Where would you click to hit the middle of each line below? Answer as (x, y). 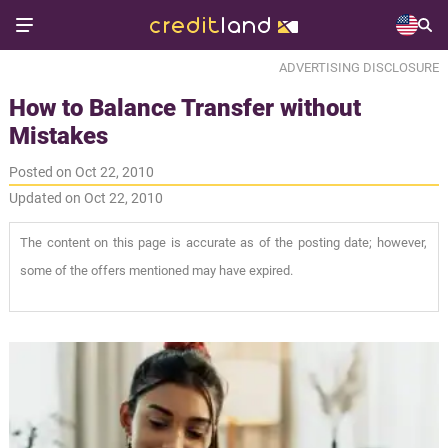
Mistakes (58, 135)
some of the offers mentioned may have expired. (156, 270)
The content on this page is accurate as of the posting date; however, (223, 242)
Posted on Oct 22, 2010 (81, 171)
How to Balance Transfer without (184, 107)
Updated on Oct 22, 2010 (85, 197)
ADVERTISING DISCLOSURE (359, 67)
